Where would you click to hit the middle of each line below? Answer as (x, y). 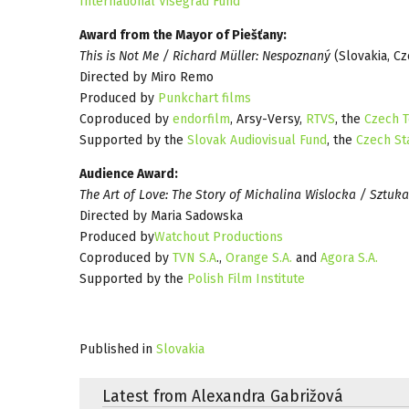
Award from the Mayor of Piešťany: (183, 35)
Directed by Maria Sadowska (161, 215)
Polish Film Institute (246, 278)
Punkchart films (204, 98)
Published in (116, 349)
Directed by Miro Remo (147, 77)
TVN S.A (194, 257)
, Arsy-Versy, (268, 119)
